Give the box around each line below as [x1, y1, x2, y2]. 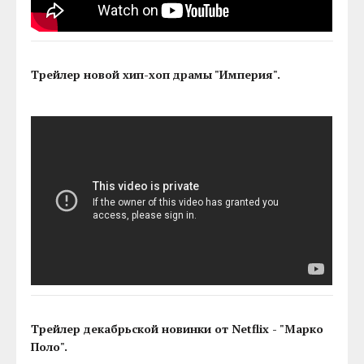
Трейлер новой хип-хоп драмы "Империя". [31, 67, 281, 83]
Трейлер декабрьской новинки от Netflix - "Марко [31, 320, 324, 336]
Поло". [31, 338, 68, 354]
